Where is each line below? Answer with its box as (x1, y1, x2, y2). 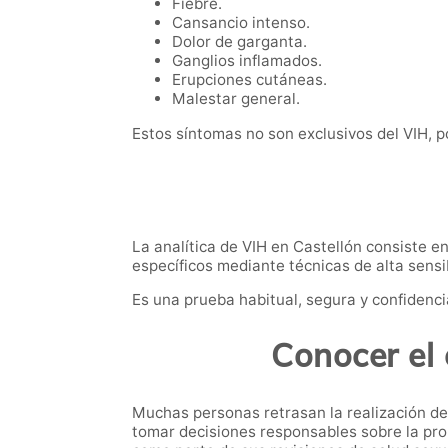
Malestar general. (172, 88, 300, 108)
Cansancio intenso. (172, 12, 310, 32)
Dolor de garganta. (172, 31, 307, 51)
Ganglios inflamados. (172, 50, 322, 70)
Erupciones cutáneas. (172, 69, 327, 89)
